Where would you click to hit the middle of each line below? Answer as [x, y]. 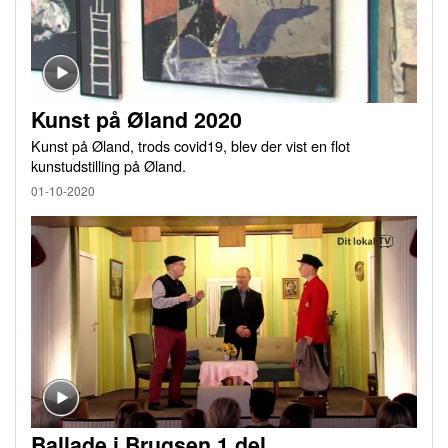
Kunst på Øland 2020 [136, 119]
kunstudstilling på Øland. [108, 165]
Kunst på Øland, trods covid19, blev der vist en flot [190, 145]
